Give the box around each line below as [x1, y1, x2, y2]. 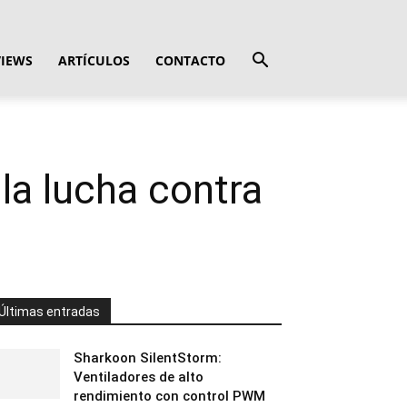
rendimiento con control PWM [74, 388, 265, 404]
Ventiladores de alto [74, 369, 203, 385]
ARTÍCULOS [58, 52, 130, 69]
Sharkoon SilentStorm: [74, 350, 222, 366]
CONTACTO [155, 52, 225, 69]
